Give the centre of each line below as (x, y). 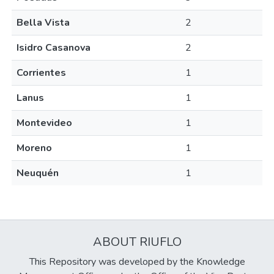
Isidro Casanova (54, 48)
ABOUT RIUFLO (137, 242)
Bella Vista (43, 23)
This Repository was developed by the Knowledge (137, 262)
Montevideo (44, 123)
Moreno (34, 148)
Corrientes (41, 73)
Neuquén (38, 173)
